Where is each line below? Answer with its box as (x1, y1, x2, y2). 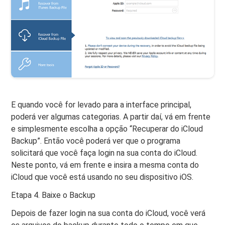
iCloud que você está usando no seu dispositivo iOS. (11, 172, 194, 182)
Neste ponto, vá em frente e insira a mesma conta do (11, 160, 199, 170)
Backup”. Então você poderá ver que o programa (11, 136, 181, 146)
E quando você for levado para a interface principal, (11, 100, 192, 110)
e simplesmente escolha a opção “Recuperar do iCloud (11, 124, 203, 134)
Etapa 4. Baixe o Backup (11, 190, 96, 200)
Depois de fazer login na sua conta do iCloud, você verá (11, 208, 206, 218)
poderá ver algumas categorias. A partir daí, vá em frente (11, 112, 211, 122)
